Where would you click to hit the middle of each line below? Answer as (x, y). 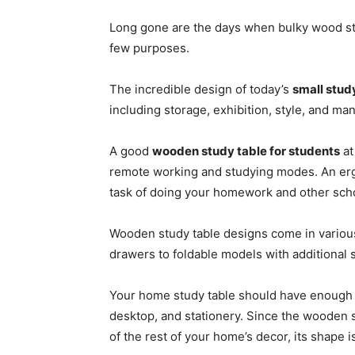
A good (131, 151)
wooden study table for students (246, 151)
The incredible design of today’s (201, 90)
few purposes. (151, 48)
